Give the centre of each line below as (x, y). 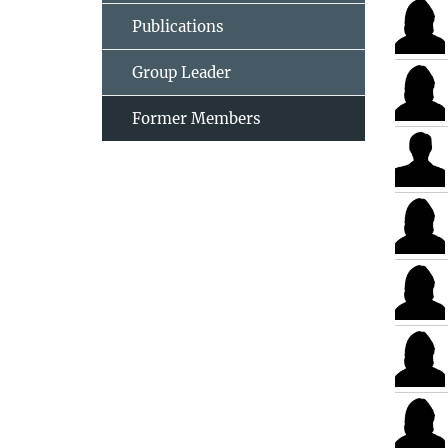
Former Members (196, 118)
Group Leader (181, 72)
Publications (178, 26)
